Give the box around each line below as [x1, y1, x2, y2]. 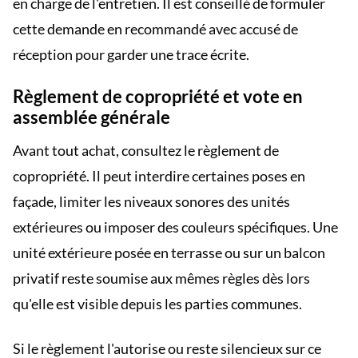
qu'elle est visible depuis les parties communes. [13, 295, 302, 312]
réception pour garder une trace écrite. [13, 46, 249, 63]
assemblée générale [13, 106, 170, 128]
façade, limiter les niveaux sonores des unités [13, 193, 290, 210]
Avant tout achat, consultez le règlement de [13, 141, 279, 159]
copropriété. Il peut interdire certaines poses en [13, 167, 305, 185]
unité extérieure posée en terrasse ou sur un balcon [13, 244, 325, 261]
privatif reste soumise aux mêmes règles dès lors [13, 269, 310, 287]
